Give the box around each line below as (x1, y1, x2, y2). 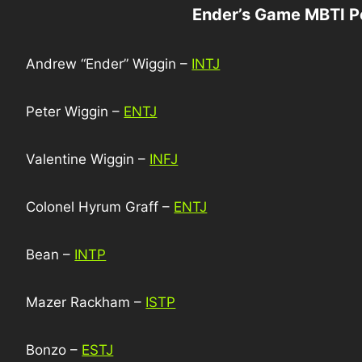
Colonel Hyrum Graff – (26, 199, 175, 215)
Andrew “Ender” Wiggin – (26, 56, 192, 72)
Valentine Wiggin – (26, 151, 150, 167)
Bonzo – (26, 342, 82, 358)
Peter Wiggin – (26, 103, 124, 120)
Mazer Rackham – (26, 294, 146, 310)
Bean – (26, 246, 75, 263)
